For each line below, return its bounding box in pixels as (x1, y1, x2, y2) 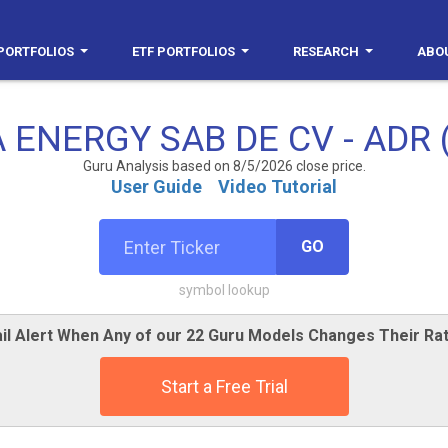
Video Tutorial (218, 176, 337, 197)
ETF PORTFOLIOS (132, 44, 235, 59)
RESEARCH (293, 44, 359, 59)
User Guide (111, 176, 202, 197)
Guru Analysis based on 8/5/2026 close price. (82, 158, 366, 174)
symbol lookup (178, 282, 270, 298)
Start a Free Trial (160, 376, 288, 397)
